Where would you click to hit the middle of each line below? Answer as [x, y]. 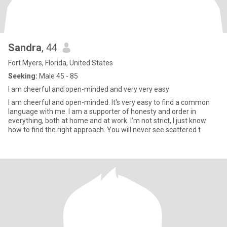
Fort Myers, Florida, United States [61, 63]
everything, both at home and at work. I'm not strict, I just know [107, 121]
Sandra [25, 48]
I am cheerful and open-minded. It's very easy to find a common [109, 102]
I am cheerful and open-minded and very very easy [89, 89]
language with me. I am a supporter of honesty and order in [102, 111]
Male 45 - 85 [58, 76]
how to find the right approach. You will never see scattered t [104, 130]
